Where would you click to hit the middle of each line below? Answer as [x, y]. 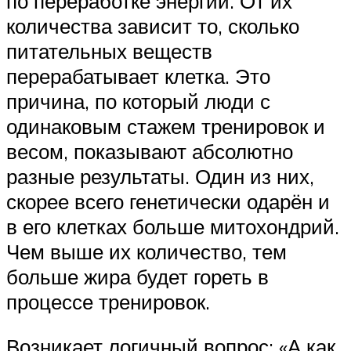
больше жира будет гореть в [138, 276]
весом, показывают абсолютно [150, 151]
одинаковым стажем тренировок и [166, 126]
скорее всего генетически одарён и [168, 201]
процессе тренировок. [108, 301]
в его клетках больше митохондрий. [173, 226]
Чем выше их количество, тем [147, 251]
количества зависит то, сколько [153, 25]
